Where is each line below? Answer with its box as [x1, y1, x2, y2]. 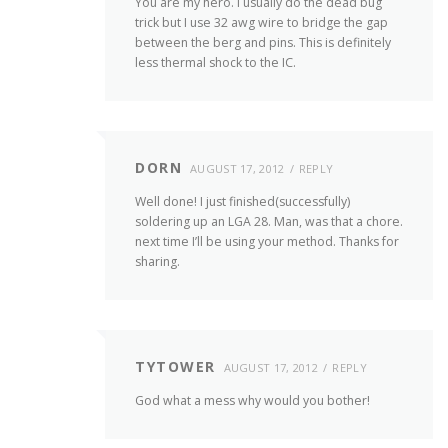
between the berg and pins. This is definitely [135, 33, 391, 51]
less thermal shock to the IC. [135, 53, 296, 71]
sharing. [135, 253, 180, 271]
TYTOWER [135, 357, 216, 377]
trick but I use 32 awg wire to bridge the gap [135, 13, 388, 31]
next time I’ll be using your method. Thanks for [135, 233, 399, 251]
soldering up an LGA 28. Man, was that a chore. [135, 213, 403, 231]
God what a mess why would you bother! [135, 392, 370, 410]
